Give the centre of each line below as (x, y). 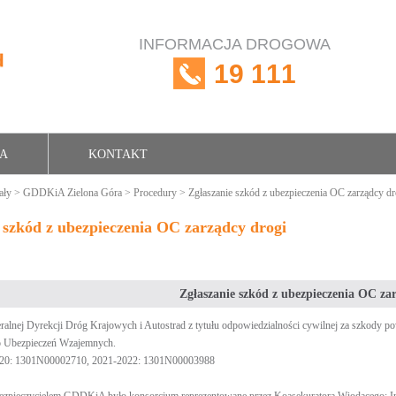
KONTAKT (118, 154)
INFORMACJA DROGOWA (235, 44)
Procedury (155, 193)
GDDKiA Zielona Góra (72, 193)
